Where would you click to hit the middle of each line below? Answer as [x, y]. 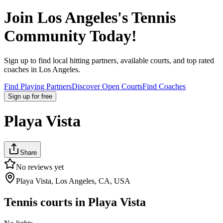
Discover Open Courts [107, 86]
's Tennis [147, 18]
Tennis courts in [46, 202]
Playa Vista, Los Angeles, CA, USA [73, 181]
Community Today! [70, 36]
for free [42, 96]
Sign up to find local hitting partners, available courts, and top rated [109, 60]
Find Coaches [164, 86]
